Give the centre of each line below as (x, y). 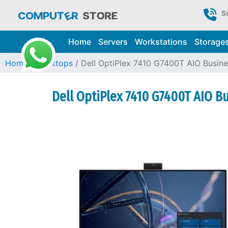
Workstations (161, 42)
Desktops (54, 63)
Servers (113, 42)
